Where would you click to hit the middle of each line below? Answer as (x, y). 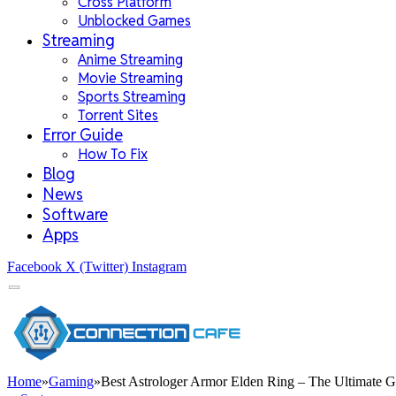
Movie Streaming (130, 78)
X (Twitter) (97, 267)
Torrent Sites (118, 115)
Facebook (34, 267)
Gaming (71, 381)
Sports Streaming (132, 97)
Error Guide (83, 135)
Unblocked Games (134, 21)
